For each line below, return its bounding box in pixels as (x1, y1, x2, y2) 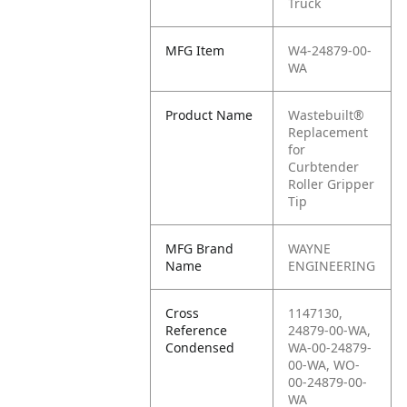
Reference (165, 322, 228, 339)
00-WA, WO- (288, 356, 361, 373)
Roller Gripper (288, 175, 375, 193)
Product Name (165, 106, 253, 124)
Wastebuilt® (288, 106, 365, 124)
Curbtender (288, 158, 360, 175)
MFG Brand (165, 240, 234, 257)
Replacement (288, 124, 369, 141)
